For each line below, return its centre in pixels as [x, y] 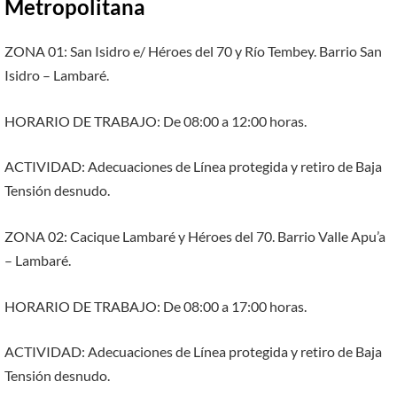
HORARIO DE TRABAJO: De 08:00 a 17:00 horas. [156, 306]
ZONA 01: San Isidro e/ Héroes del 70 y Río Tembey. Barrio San [193, 51]
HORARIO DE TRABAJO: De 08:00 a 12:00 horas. [156, 121]
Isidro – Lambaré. [57, 75]
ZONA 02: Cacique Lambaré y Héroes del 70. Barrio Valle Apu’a [195, 236]
